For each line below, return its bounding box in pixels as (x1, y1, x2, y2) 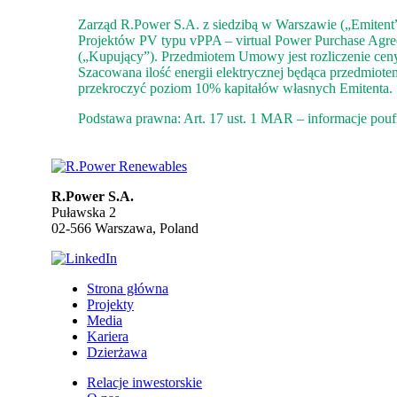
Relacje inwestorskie (87, 374, 202, 390)
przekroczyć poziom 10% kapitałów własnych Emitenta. (78, 80, 393, 96)
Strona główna (87, 280, 168, 296)
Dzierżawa (87, 344, 147, 360)
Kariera (87, 328, 128, 344)
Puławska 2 (51, 204, 116, 220)
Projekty (87, 296, 134, 312)
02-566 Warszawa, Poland (51, 220, 198, 236)
